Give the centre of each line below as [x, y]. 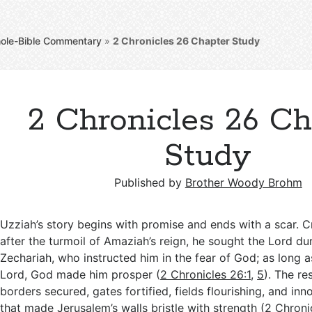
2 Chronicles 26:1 [206, 274]
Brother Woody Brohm [243, 182]
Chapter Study [225, 41]
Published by [149, 182]
